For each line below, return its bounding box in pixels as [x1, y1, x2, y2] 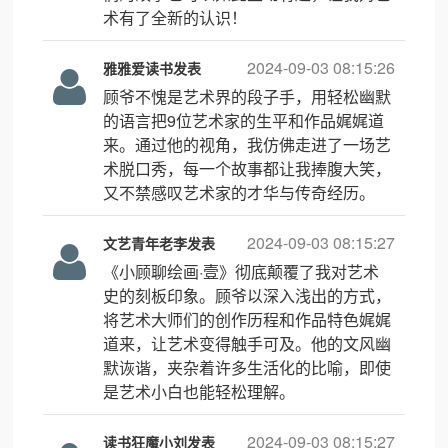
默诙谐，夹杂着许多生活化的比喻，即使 [103, 356, 392, 379]
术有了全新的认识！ [103, 6, 248, 29]
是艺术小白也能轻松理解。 [103, 380, 296, 403]
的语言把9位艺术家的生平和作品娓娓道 [103, 109, 385, 132]
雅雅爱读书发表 [103, 58, 202, 78]
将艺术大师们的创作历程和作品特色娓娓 [103, 308, 392, 331]
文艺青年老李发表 [103, 233, 216, 253]
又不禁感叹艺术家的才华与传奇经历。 [103, 181, 376, 204]
